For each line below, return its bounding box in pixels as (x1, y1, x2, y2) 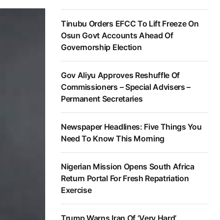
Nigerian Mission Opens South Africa (61, 162, 194, 172)
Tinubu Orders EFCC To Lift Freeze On (61, 19, 199, 29)
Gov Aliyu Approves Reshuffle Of (61, 70, 180, 81)
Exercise (61, 185, 92, 195)
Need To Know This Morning (61, 134, 165, 144)
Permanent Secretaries (61, 94, 143, 104)
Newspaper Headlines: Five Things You (61, 122, 202, 132)
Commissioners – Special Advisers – (61, 82, 191, 92)
